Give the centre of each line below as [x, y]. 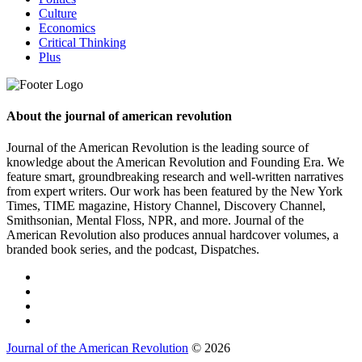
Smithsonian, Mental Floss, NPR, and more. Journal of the [155, 221]
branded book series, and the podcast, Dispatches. [133, 250]
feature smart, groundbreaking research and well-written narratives [175, 177]
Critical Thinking [82, 42]
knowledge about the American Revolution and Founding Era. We [175, 162]
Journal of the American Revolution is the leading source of [158, 148]
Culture [58, 13]
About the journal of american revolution [119, 116]
